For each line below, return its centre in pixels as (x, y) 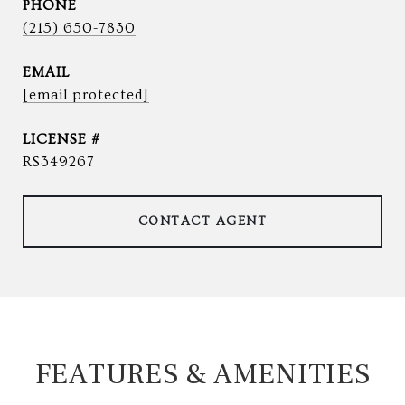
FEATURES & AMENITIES (202, 374)
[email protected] (86, 95)
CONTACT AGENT (202, 221)
